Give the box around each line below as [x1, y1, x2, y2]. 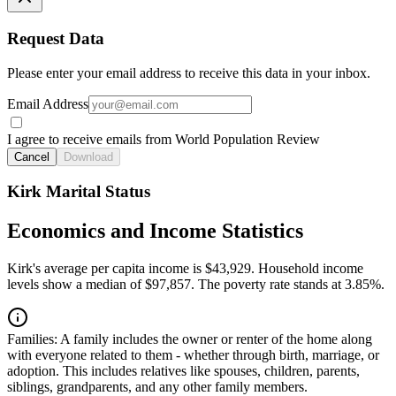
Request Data [7, 29, 104, 49]
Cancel [14, 149, 49, 164]
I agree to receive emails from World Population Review [7, 131, 320, 147]
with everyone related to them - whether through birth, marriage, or [7, 347, 379, 363]
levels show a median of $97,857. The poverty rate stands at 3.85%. [7, 277, 385, 293]
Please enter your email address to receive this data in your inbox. [7, 65, 370, 80]
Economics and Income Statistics [7, 219, 303, 243]
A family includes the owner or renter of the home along [57, 331, 372, 347]
